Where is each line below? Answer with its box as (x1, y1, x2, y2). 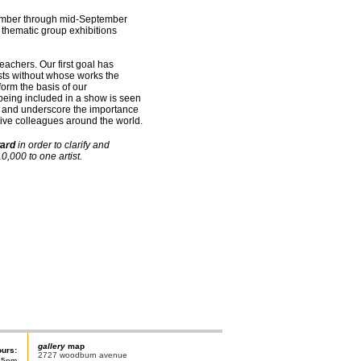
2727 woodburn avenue (38, 351, 127, 359)
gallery (38, 342, 65, 351)
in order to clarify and (15, 139, 110, 151)
